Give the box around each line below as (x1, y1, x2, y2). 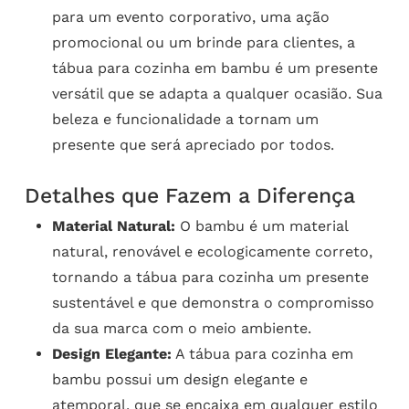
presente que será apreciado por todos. (51, 136, 334, 154)
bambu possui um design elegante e (51, 371, 308, 389)
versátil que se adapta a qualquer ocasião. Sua (51, 85, 383, 103)
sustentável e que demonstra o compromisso (51, 294, 374, 312)
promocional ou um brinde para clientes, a (51, 34, 355, 52)
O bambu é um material (174, 217, 348, 236)
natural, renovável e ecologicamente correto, (51, 243, 372, 261)
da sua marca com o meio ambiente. (51, 320, 311, 338)
